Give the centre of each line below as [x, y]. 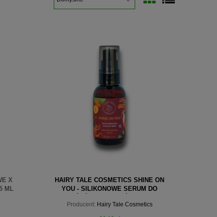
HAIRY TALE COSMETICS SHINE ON [109, 180]
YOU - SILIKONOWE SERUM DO [109, 188]
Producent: [81, 204]
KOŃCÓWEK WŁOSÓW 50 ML [109, 197]
